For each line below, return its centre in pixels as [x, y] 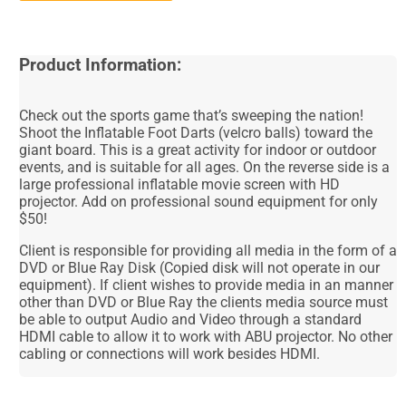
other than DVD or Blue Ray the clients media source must [204, 302]
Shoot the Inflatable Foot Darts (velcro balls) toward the [196, 132]
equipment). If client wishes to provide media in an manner [207, 285]
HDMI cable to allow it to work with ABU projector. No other [206, 336]
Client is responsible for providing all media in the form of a [208, 250]
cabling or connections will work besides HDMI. [172, 353]
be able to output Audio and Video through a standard [191, 319]
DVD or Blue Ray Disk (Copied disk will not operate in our [200, 267]
